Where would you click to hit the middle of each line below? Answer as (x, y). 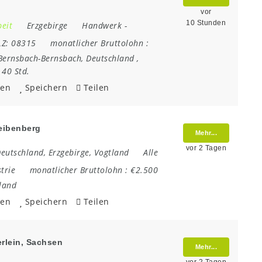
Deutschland (110, 58)
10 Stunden (206, 23)
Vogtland (111, 153)
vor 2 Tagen (206, 148)
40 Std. (16, 71)
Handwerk (102, 26)
